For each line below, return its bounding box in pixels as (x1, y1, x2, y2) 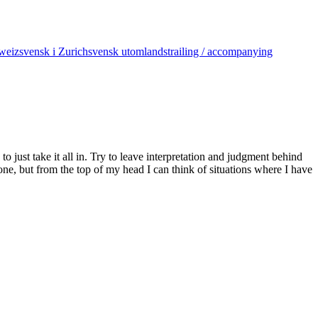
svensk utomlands (88, 45, 168, 58)
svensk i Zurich (19, 45, 88, 58)
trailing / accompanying (168, 45, 273, 58)
